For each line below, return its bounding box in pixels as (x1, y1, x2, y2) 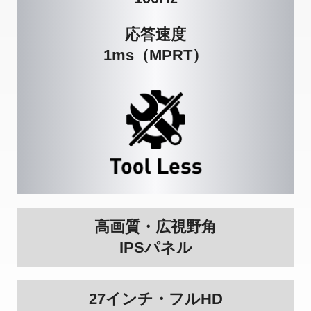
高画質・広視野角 (94, 217, 217, 235)
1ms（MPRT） (103, 46, 208, 64)
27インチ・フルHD (88, 289, 223, 308)
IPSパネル (119, 238, 192, 256)
